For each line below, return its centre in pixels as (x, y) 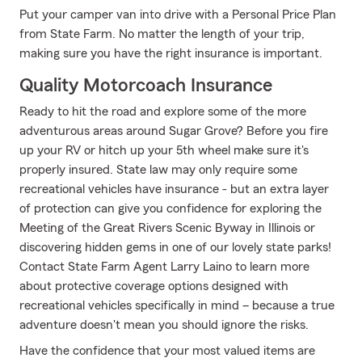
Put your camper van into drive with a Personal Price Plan (178, 15)
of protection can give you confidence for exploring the (170, 208)
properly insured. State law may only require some (158, 170)
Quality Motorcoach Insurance (146, 86)
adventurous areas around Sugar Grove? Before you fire (174, 131)
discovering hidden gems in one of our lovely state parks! (175, 247)
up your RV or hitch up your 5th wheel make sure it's (164, 150)
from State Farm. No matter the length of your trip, (162, 34)
